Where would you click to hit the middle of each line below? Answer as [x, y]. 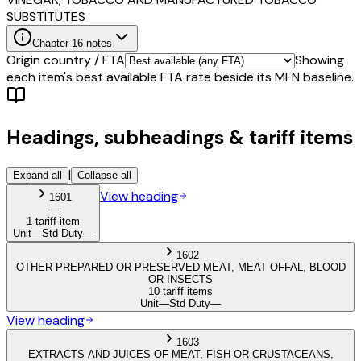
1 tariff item [53, 221]
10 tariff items [180, 291]
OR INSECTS [180, 279]
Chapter [52, 44]
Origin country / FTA [66, 60]
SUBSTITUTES [46, 17]
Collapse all [104, 175]
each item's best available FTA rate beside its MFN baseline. [180, 77]
